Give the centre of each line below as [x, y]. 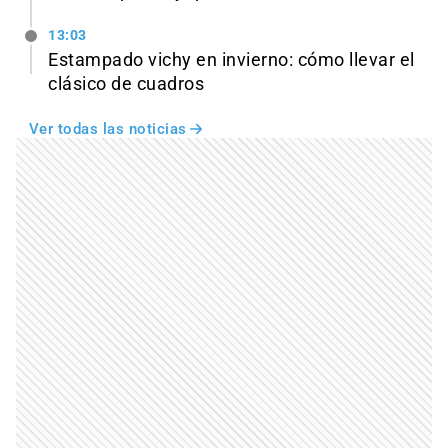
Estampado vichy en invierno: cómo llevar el [231, 59]
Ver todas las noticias [107, 128]
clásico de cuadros [126, 83]
